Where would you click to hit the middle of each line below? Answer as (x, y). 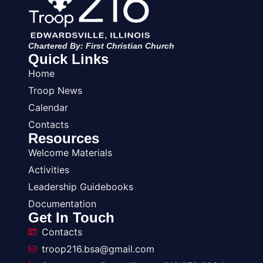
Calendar (48, 107)
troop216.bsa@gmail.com (98, 249)
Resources (64, 138)
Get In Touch (71, 217)
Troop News (55, 90)
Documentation (62, 203)
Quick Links (68, 59)
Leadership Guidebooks (81, 186)
